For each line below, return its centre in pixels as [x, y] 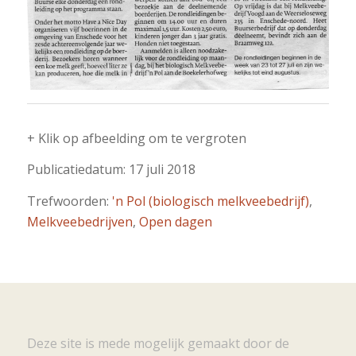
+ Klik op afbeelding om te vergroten [136, 138]
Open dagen [175, 222]
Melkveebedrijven [79, 222]
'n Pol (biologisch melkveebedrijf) [210, 201]
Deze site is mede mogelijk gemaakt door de [158, 344]
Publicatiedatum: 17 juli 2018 [111, 170]
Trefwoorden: [69, 201]
